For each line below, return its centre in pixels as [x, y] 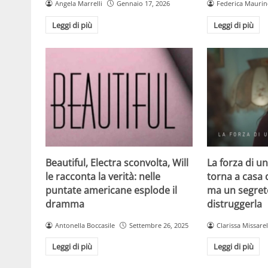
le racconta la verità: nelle [103, 176]
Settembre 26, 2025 [159, 225]
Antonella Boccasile [85, 225]
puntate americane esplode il [111, 190]
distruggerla [235, 204]
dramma [65, 204]
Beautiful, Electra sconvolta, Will [117, 162]
